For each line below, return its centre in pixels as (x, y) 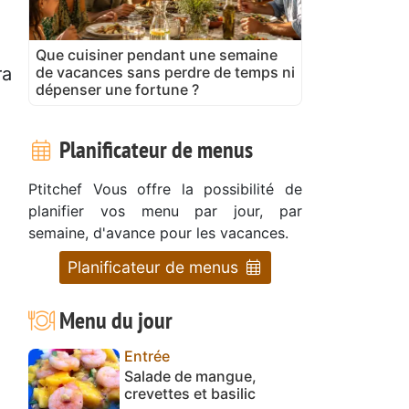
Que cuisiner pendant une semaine (157, 54)
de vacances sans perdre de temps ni (165, 72)
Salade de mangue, (190, 376)
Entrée (147, 356)
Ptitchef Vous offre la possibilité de (165, 189)
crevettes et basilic (190, 393)
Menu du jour (113, 320)
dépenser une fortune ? (117, 89)
